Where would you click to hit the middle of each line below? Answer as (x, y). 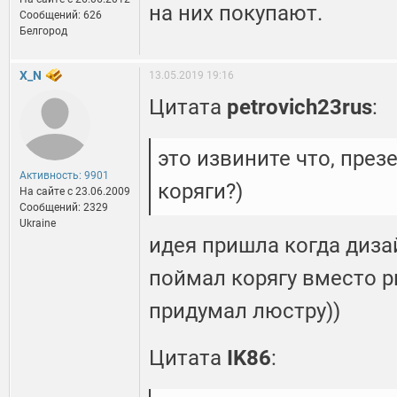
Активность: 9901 (64, 176)
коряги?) (200, 192)
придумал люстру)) (245, 311)
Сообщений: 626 (61, 16)
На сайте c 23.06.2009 (75, 192)
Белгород (43, 31)
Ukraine (38, 224)
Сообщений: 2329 (64, 208)
